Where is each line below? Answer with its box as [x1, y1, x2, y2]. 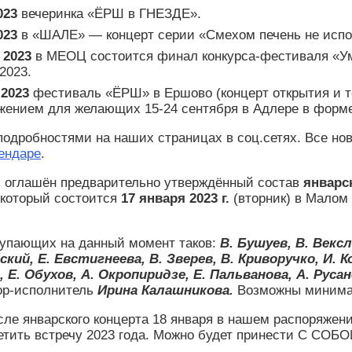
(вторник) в [233, 191, 302, 207]
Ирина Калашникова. [97, 283, 237, 299]
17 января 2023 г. [117, 191, 233, 207]
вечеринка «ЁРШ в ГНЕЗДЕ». [17, 6, 201, 22]
